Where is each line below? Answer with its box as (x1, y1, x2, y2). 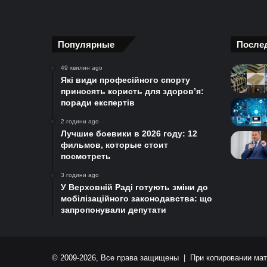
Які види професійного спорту (61, 75, 190, 85)
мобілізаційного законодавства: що (61, 194, 212, 204)
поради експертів (61, 98, 135, 108)
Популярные (58, 39, 114, 50)
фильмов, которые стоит (61, 140, 168, 150)
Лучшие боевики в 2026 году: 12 (61, 129, 197, 139)
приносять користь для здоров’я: (61, 86, 204, 97)
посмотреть (61, 151, 111, 162)
